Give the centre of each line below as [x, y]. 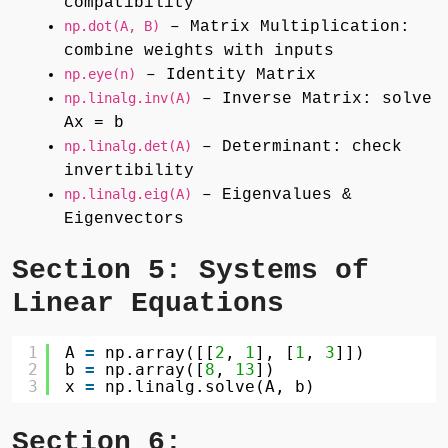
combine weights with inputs [199, 50]
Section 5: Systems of [190, 270]
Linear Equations [148, 303]
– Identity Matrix [226, 74]
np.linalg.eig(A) [128, 193]
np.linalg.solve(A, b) [210, 386]
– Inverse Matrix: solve [312, 98]
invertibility [129, 170]
